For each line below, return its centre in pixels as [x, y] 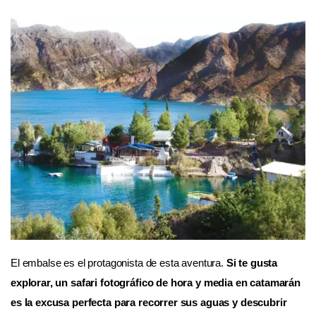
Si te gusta [252, 263]
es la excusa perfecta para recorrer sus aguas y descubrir [149, 302]
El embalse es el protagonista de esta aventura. [119, 263]
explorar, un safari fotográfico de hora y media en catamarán [156, 282]
